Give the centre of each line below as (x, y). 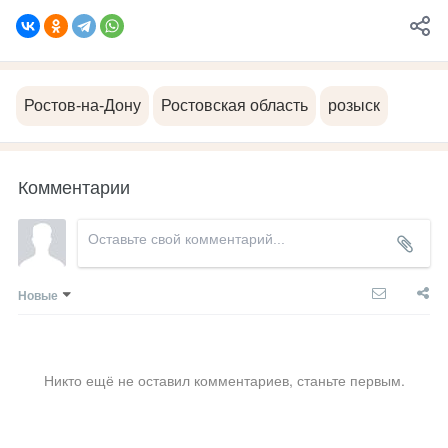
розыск (354, 105)
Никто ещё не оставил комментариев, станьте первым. (224, 379)
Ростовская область (234, 105)
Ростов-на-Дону (82, 105)
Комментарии (74, 185)
